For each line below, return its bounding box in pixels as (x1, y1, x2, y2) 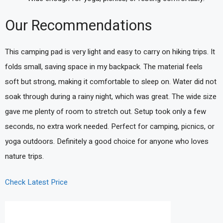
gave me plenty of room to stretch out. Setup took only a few (5, 106, 206, 117)
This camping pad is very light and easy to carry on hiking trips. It (5, 46, 215, 57)
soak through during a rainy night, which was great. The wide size (5, 91, 217, 102)
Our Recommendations (5, 15, 152, 36)
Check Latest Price (5, 177, 68, 188)
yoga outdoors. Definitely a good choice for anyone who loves (5, 135, 209, 147)
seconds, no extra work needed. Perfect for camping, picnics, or (5, 120, 215, 132)
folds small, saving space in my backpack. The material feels (5, 61, 203, 72)
